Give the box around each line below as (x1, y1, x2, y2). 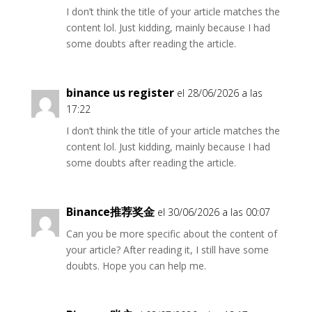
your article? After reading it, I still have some (65, 243, 269, 256)
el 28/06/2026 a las (176, 86, 263, 100)
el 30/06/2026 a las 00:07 (157, 205, 270, 219)
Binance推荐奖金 (65, 204, 155, 219)
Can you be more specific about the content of (65, 227, 277, 240)
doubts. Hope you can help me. (65, 259, 206, 272)
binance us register (65, 85, 174, 100)
